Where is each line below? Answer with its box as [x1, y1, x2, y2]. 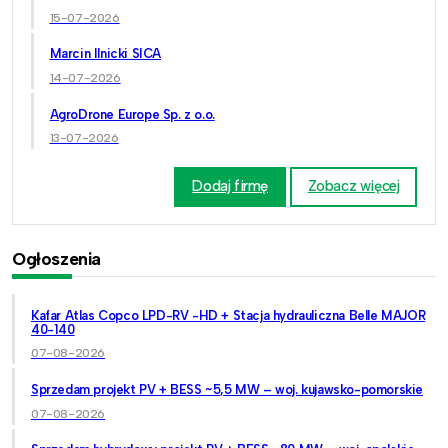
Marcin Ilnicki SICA [49, 46, 161, 62]
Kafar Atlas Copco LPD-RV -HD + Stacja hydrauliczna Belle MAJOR [31, 307, 426, 323]
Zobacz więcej [307, 177, 400, 196]
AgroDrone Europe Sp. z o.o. [49, 106, 215, 122]
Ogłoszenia [12, 248, 101, 270]
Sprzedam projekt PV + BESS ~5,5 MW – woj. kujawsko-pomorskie [31, 381, 423, 397]
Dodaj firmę [192, 177, 268, 196]
